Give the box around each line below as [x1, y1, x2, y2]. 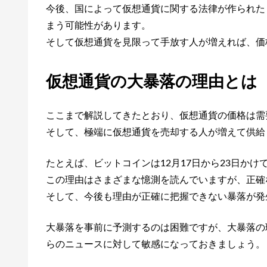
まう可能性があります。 [46, 21, 151, 30]
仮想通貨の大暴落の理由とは [46, 74, 257, 90]
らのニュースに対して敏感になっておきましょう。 [46, 240, 265, 249]
